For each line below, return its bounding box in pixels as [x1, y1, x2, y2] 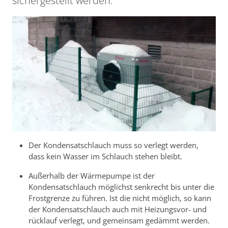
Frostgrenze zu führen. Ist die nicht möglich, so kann [28, 192, 211, 203]
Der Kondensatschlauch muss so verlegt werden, [28, 139, 198, 150]
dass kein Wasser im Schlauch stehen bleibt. [28, 151, 182, 161]
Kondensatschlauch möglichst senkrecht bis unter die [28, 181, 214, 192]
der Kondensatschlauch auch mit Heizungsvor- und [28, 204, 207, 214]
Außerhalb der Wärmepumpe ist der [28, 170, 155, 181]
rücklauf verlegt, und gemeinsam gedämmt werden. [28, 215, 210, 225]
